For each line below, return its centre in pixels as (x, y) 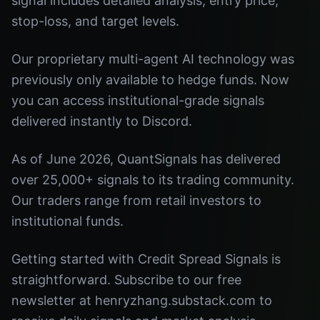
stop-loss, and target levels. (95, 21)
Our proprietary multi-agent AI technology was (153, 59)
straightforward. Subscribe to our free (126, 280)
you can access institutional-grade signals (138, 100)
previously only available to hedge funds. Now (150, 80)
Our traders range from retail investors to (136, 200)
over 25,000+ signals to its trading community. (153, 180)
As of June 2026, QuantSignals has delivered (146, 159)
